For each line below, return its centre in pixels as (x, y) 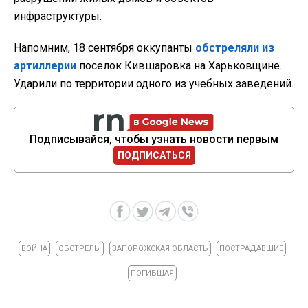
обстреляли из (235, 48)
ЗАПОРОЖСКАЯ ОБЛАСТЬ (160, 249)
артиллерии (45, 66)
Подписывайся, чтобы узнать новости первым (154, 140)
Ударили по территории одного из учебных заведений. (154, 84)
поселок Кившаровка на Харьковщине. (179, 66)
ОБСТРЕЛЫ (80, 249)
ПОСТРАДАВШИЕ (251, 249)
